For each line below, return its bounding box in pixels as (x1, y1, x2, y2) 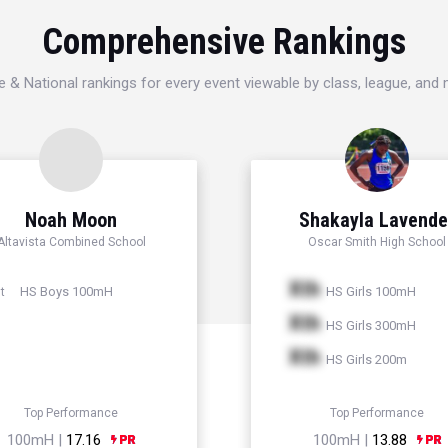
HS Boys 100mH (17, 284, 113, 300)
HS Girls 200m (323, 352, 407, 368)
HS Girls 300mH (323, 318, 416, 334)
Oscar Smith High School (308, 235, 446, 250)
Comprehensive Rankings (42, 21, 406, 64)
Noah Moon (25, 208, 117, 233)
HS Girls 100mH (323, 284, 416, 300)
